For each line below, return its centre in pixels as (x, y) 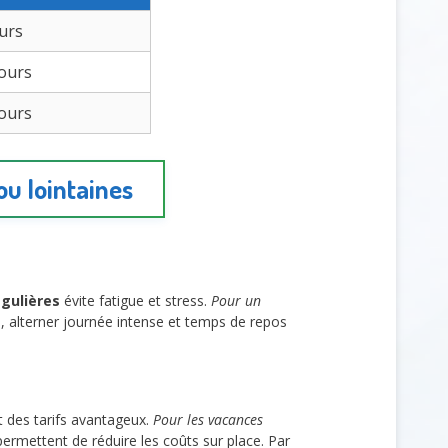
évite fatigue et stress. (135, 300)
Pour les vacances (207, 420)
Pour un (235, 300)
